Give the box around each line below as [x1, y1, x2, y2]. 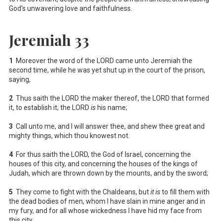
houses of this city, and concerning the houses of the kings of [9, 159, 198, 168]
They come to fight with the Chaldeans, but [13, 187, 150, 196]
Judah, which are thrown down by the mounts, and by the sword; [9, 169, 208, 177]
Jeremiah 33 [9, 30, 89, 50]
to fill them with [160, 187, 210, 196]
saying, [9, 75, 31, 83]
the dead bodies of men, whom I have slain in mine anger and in [9, 197, 205, 205]
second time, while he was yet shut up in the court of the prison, [9, 66, 205, 74]
